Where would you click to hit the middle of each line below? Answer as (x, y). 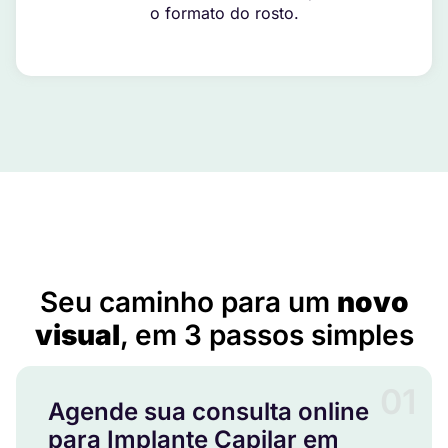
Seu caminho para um (188, 302)
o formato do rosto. (224, 13)
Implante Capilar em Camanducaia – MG (224, 277)
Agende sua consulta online (208, 412)
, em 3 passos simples (266, 335)
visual (77, 335)
